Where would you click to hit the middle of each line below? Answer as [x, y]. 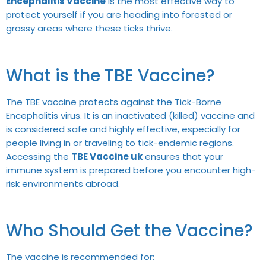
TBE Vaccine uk [107, 156]
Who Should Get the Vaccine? [129, 231]
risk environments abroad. [63, 183]
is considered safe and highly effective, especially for [123, 129]
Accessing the [39, 156]
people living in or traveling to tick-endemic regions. [120, 142]
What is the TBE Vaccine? [110, 75]
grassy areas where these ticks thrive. [89, 28]
